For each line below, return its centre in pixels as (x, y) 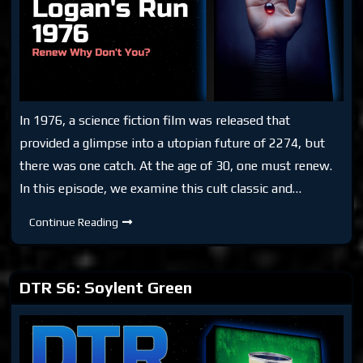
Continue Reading (74, 222)
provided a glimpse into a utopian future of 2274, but (173, 143)
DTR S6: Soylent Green (106, 287)
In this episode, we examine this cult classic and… (161, 188)
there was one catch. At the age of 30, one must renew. (176, 166)
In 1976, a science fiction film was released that (155, 120)
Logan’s (137, 244)
